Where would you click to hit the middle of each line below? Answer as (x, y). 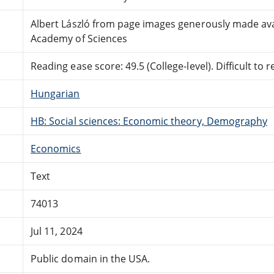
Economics (56, 148)
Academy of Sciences (79, 38)
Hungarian (55, 93)
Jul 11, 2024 (57, 231)
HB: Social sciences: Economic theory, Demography (149, 121)
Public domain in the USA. (91, 258)
